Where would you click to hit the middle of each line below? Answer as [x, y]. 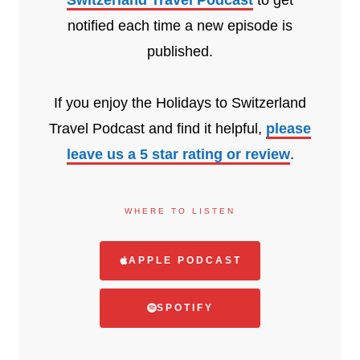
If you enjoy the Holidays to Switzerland [180, 102]
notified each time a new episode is [180, 25]
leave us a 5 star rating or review [178, 154]
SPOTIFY [185, 307]
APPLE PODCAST [185, 260]
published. [180, 51]
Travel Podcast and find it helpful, [157, 128]
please [288, 128]
